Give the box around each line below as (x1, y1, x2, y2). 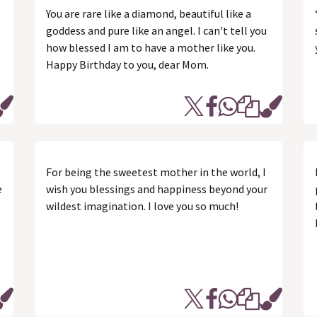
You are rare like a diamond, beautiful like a (46, 6, 251, 21)
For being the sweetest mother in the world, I (46, 165, 266, 179)
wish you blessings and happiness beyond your (46, 182, 267, 196)
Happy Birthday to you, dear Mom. (46, 57, 209, 71)
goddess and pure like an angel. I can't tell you (46, 23, 267, 38)
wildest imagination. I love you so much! (46, 199, 238, 213)
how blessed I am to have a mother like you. (46, 40, 255, 54)
